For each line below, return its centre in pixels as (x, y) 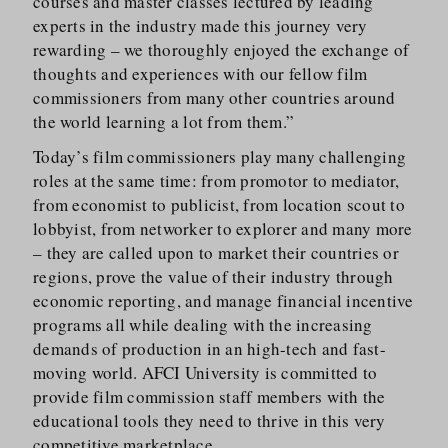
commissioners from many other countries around (214, 97)
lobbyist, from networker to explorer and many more (223, 228)
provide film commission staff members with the (209, 396)
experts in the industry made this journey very (200, 25)
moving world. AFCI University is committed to (205, 372)
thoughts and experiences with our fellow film (200, 73)
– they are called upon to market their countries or (216, 252)
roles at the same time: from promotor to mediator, (216, 180)
